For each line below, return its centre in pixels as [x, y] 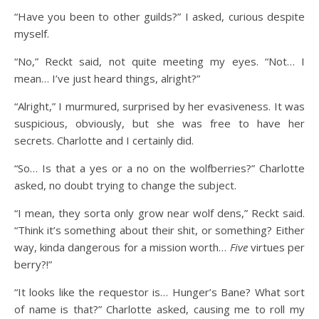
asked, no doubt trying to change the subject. [125, 185]
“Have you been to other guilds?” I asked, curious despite [159, 16]
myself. [32, 33]
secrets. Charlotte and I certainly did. [104, 140]
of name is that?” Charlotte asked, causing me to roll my [159, 309]
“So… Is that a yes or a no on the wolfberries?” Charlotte [159, 168]
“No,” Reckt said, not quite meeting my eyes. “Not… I [159, 61]
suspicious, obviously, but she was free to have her [159, 123]
